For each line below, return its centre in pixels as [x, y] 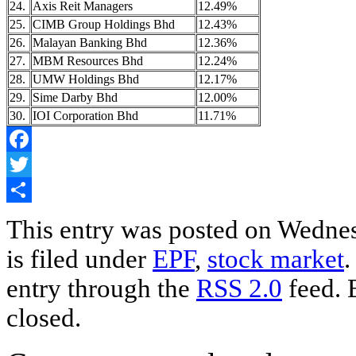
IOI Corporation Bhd [85, 115]
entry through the [101, 288]
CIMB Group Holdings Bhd [104, 24]
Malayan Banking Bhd [90, 42]
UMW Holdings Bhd [86, 79]
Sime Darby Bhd [75, 97]
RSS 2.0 [239, 288]
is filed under [79, 259]
